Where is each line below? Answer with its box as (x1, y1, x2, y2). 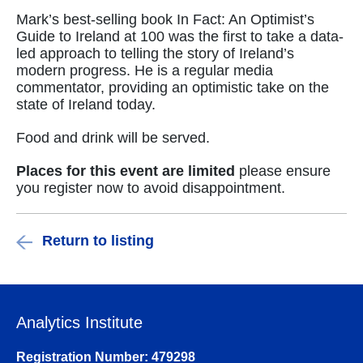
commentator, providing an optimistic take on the (16, 79, 329, 96)
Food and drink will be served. (16, 129, 214, 146)
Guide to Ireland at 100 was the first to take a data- (16, 28, 344, 45)
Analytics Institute (16, 313, 143, 331)
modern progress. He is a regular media (16, 62, 273, 79)
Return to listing (42, 232, 154, 249)
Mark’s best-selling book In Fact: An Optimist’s (16, 11, 314, 28)
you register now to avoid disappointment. (16, 179, 285, 196)
